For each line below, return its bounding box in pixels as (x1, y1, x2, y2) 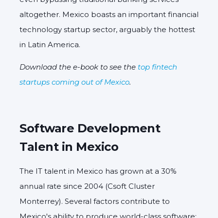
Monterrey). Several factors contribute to (19, 197, 170, 206)
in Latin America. (19, 40, 80, 50)
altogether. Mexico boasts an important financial (19, 10, 199, 19)
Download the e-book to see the (19, 62, 138, 72)
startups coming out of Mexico (19, 77, 129, 87)
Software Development (19, 121, 160, 136)
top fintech (138, 62, 177, 72)
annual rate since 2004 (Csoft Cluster (19, 182, 155, 191)
